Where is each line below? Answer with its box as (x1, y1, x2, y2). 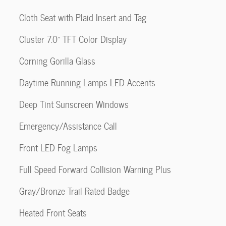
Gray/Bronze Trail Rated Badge (19, 184, 130, 198)
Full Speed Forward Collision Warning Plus (19, 162, 171, 177)
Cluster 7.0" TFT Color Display (19, 32, 127, 46)
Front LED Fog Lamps (19, 140, 97, 155)
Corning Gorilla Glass (19, 53, 95, 68)
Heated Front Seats (19, 205, 87, 220)
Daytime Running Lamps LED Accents (19, 75, 155, 90)
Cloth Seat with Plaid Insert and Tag (19, 10, 146, 25)
